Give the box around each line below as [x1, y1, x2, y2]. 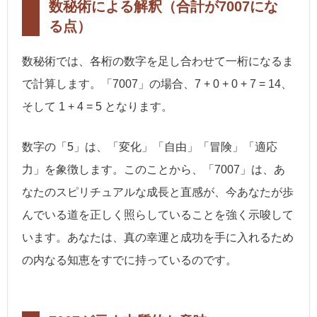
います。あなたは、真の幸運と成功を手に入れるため [22, 231, 294, 244]
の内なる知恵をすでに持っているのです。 [22, 254, 237, 267]
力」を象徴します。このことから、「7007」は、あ [22, 163, 285, 176]
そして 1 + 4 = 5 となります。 [22, 100, 173, 113]
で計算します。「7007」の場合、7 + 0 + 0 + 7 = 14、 [22, 77, 292, 90]
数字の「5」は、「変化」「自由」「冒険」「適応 [22, 141, 277, 154]
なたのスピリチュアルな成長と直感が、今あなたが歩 [22, 186, 294, 199]
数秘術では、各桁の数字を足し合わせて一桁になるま [22, 54, 294, 67]
